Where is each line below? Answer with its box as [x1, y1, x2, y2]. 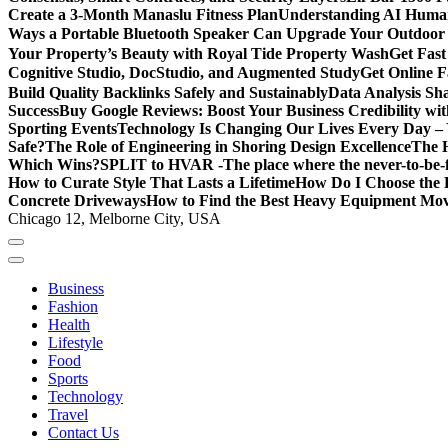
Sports [48, 369, 88, 387]
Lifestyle [48, 333, 103, 351]
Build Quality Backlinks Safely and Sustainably [8, 83, 328, 101]
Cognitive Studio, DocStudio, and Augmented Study [8, 63, 360, 81]
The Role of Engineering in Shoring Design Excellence [45, 137, 411, 155]
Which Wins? [8, 155, 100, 173]
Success [8, 101, 59, 119]
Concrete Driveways [8, 191, 146, 209]
